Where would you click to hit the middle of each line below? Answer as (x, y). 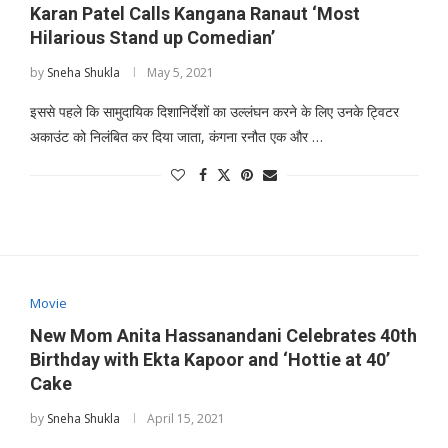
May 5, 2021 (180, 73)
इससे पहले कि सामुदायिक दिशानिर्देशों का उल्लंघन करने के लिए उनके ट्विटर (214, 112)
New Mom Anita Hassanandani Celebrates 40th (223, 335)
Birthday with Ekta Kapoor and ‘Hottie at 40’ (209, 359)
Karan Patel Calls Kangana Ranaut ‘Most (194, 14)
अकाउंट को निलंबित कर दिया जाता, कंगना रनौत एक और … (176, 137)
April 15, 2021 (185, 418)
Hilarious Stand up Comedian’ (152, 38)
